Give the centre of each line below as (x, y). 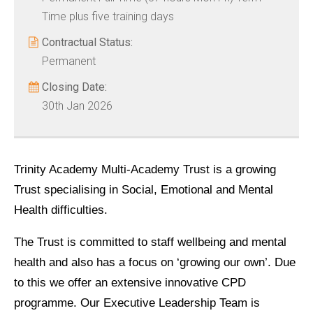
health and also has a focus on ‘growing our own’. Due (155, 263)
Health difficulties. (61, 210)
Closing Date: (74, 87)
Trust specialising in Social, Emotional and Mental (144, 190)
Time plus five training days (108, 17)
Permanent (69, 61)
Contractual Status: (87, 43)
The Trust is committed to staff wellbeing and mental (150, 242)
